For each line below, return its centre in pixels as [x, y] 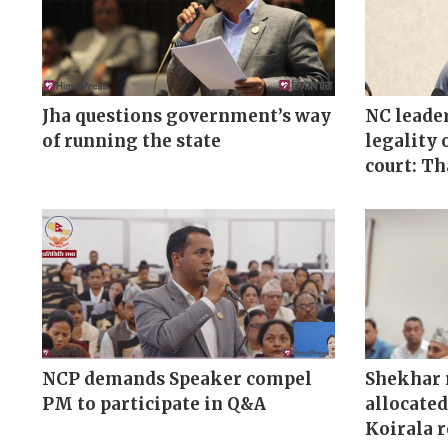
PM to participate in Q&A [154, 404]
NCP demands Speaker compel [177, 379]
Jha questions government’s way [186, 116]
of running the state [131, 141]
